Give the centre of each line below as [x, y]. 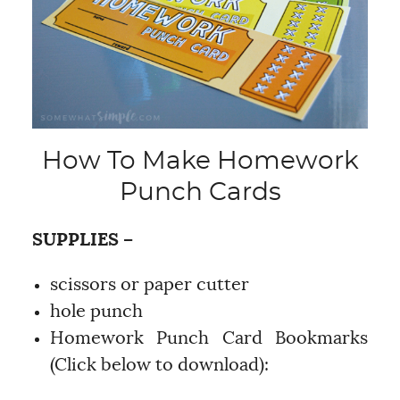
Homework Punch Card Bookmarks [209, 338]
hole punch [96, 311]
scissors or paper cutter [149, 284]
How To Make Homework [200, 161]
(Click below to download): [159, 365]
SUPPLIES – [84, 240]
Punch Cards [200, 192]
